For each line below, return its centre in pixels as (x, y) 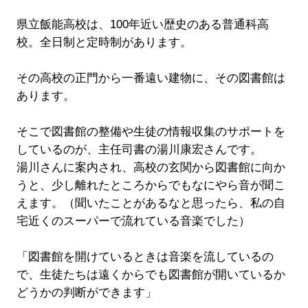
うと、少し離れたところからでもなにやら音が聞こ (151, 185)
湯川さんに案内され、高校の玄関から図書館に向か (151, 167)
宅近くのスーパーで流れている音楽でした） (133, 221)
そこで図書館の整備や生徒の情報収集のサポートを (151, 131)
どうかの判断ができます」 (86, 292)
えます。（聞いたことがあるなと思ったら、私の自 (151, 203)
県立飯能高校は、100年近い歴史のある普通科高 (142, 24)
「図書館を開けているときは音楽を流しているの (145, 256)
